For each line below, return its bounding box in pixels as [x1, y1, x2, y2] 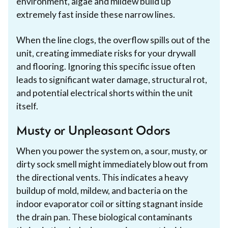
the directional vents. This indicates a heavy [16, 172, 188, 183]
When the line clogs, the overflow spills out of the [16, 34, 210, 45]
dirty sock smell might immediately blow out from [16, 158, 208, 169]
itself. [16, 100, 38, 111]
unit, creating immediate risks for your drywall [16, 47, 196, 59]
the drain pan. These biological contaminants [16, 211, 192, 222]
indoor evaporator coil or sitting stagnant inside [16, 198, 203, 209]
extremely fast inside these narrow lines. [16, 9, 175, 20]
